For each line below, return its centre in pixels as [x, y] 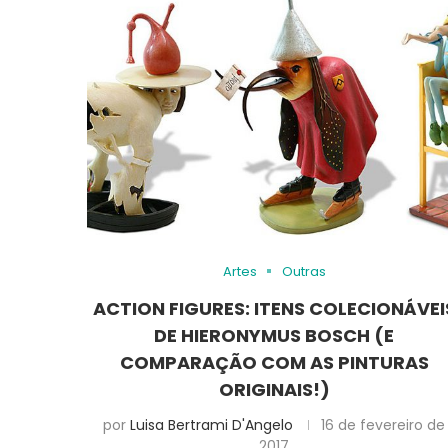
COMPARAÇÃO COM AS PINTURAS [274, 362]
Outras [303, 271]
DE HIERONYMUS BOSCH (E [274, 335]
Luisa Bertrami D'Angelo [212, 424]
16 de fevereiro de [383, 424]
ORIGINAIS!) [274, 389]
